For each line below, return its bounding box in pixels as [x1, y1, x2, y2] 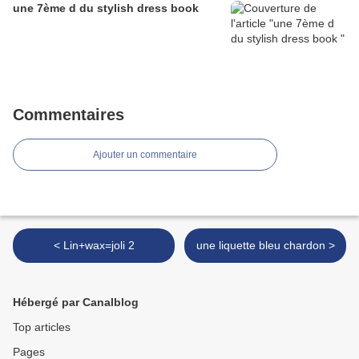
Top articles [13, 321, 71, 334]
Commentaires [13, 106, 124, 124]
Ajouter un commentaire [93, 149, 197, 161]
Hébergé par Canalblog [13, 296, 139, 309]
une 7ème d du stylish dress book [13, 2, 199, 15]
